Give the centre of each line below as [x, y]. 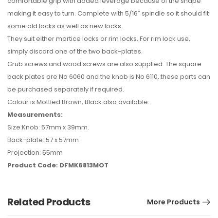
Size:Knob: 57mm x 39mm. [48, 127]
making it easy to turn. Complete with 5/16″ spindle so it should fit [108, 13]
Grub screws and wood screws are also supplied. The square [104, 64]
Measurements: [35, 115]
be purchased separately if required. [66, 89]
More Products [173, 202]
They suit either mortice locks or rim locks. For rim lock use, [99, 39]
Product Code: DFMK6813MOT [58, 165]
